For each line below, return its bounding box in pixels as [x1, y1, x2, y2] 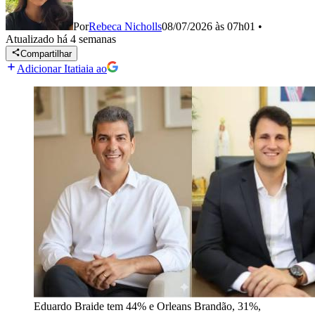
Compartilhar [20, 49, 72, 60]
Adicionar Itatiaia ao [17, 63, 107, 75]
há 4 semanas [57, 33, 116, 45]
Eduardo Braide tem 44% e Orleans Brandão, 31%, [34, 300, 261, 313]
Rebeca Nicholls [89, 20, 162, 32]
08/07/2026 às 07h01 [162, 20, 255, 32]
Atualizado [6, 33, 57, 45]
